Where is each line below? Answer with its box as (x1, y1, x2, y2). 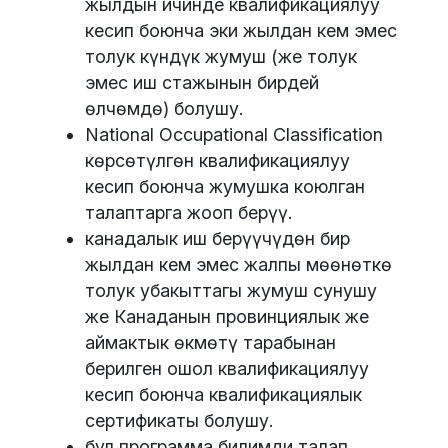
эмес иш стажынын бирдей (85, 72, 319, 94)
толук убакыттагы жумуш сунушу (85, 280, 377, 302)
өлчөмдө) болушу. (85, 98, 243, 120)
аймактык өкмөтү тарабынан (85, 332, 336, 354)
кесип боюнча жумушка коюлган (85, 176, 365, 198)
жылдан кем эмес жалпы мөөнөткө (85, 254, 392, 276)
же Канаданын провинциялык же (85, 306, 369, 328)
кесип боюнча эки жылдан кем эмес (85, 20, 397, 42)
